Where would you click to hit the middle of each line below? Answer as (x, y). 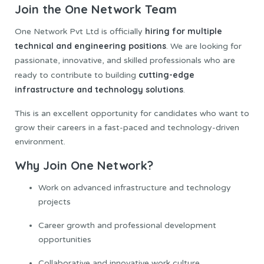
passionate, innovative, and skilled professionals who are (125, 61)
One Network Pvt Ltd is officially (80, 32)
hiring (157, 32)
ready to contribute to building (77, 75)
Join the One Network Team (96, 9)
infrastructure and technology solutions (99, 90)
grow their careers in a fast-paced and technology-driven (127, 128)
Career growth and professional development (127, 225)
